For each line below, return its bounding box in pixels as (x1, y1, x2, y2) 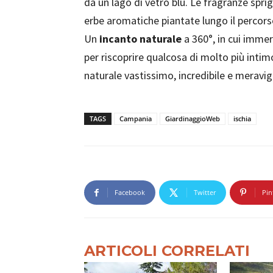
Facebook (115, 188, 145, 197)
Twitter (194, 188, 216, 197)
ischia (233, 114, 251, 123)
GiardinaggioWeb (165, 114, 220, 123)
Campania (119, 114, 152, 123)
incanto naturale (99, 32, 182, 46)
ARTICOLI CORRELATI (84, 242, 250, 260)
